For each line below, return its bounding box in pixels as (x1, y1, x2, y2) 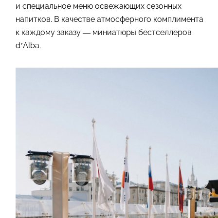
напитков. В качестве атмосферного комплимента (16, 14, 203, 24)
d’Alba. (16, 40, 41, 50)
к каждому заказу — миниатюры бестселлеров (16, 27, 192, 37)
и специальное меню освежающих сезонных (16, 1, 182, 11)
